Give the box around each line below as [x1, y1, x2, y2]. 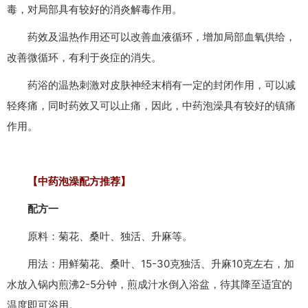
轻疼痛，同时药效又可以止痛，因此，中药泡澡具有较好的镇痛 [7, 99, 296, 113]
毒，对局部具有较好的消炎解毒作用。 [7, 3, 182, 16]
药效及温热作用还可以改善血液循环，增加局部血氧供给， [7, 30, 296, 44]
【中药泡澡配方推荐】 [7, 175, 131, 188]
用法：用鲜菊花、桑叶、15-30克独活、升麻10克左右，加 [7, 257, 294, 271]
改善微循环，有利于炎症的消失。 [7, 51, 162, 65]
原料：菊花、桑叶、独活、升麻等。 [7, 230, 192, 243]
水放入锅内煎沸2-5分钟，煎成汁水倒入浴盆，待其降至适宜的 [7, 278, 292, 291]
